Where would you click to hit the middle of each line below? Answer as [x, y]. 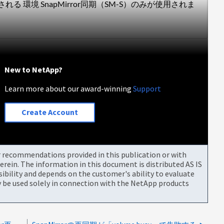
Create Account [50, 112]
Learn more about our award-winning [69, 88]
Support [147, 88]
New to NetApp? [34, 69]
